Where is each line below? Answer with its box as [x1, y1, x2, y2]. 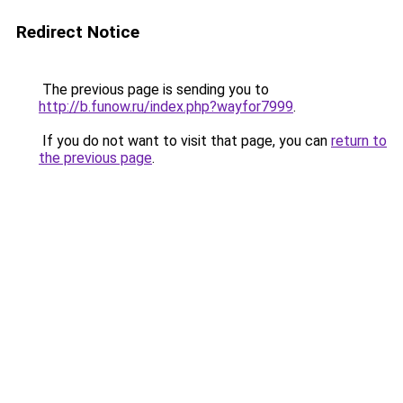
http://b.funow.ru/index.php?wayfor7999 [39, 98, 293, 115]
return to [331, 132, 387, 149]
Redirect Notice [16, 22, 139, 42]
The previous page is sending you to [39, 81, 269, 98]
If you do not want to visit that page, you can [39, 132, 331, 149]
